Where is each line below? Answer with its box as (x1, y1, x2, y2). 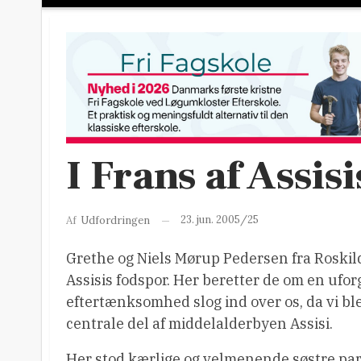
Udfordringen (81, 214, 150, 227)
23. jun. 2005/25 (180, 213, 259, 227)
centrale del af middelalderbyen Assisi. (66, 314, 333, 333)
